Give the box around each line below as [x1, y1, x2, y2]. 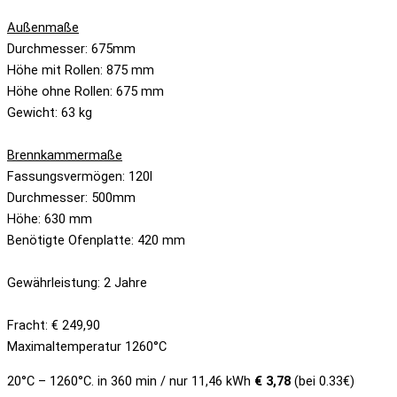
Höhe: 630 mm [7, 211, 92, 228]
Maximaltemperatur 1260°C [7, 339, 167, 355]
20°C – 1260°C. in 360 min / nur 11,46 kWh [7, 372, 254, 389]
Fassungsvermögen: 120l [7, 168, 152, 185]
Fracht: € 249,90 [7, 317, 100, 334]
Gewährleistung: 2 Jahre [7, 275, 147, 292]
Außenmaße [7, 19, 79, 36]
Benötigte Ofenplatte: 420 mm [7, 232, 185, 249]
